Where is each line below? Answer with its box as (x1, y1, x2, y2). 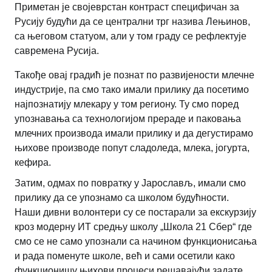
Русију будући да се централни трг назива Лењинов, (15, 16, 250, 27)
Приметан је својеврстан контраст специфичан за (15, 1, 239, 12)
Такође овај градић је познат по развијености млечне (15, 69, 254, 80)
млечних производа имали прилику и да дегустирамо (15, 127, 253, 138)
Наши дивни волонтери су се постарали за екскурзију (15, 206, 256, 217)
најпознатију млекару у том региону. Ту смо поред (15, 98, 239, 109)
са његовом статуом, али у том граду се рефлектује (15, 30, 246, 41)
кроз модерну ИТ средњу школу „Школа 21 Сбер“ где (15, 221, 252, 232)
